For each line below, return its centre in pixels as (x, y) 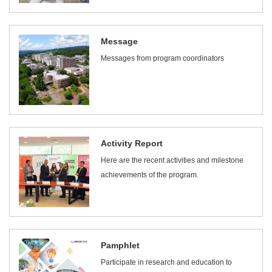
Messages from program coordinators (163, 59)
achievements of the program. (150, 175)
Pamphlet (121, 245)
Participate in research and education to (167, 262)
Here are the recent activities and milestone (172, 160)
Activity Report (132, 143)
